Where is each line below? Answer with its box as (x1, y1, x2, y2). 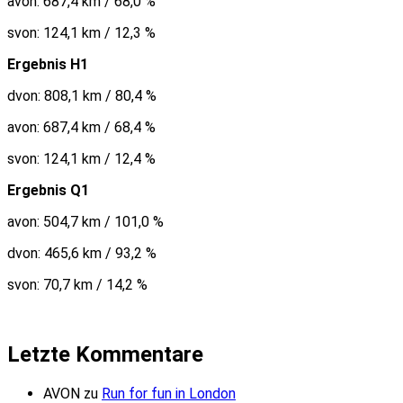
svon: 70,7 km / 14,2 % (7, 275, 148, 293)
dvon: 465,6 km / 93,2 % (7, 244, 157, 262)
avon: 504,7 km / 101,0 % (7, 212, 164, 230)
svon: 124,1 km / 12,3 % (7, 23, 156, 41)
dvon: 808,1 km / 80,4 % (7, 86, 157, 104)
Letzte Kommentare (7, 342, 203, 368)
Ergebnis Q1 (7, 181, 89, 199)
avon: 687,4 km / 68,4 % (7, 118, 156, 136)
